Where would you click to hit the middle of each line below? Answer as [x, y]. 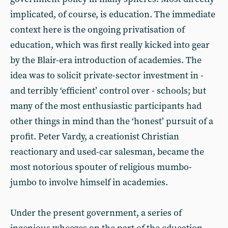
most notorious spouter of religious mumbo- [101, 167]
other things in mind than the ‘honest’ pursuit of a [112, 121]
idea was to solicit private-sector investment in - [107, 76]
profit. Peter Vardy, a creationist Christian [95, 137]
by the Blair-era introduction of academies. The [106, 60]
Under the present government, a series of [96, 213]
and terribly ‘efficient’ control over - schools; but [108, 91]
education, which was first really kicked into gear [110, 45]
